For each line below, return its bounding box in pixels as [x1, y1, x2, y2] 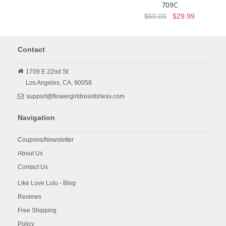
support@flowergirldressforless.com [26, 93, 125, 100]
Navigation [18, 114, 55, 122]
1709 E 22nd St [26, 68, 68, 76]
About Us [18, 150, 43, 157]
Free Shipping [18, 207, 56, 214]
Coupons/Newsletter [18, 136, 74, 144]
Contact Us [18, 163, 48, 171]
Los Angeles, [26, 79, 61, 87]
